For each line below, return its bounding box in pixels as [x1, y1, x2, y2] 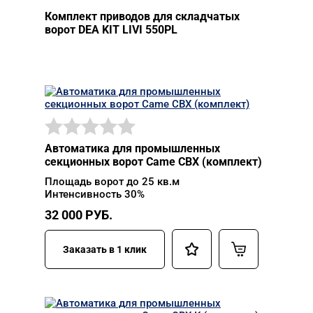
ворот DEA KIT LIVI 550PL [45, 23, 177, 36]
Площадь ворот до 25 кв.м [45, 175, 180, 188]
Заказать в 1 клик [63, 243, 147, 255]
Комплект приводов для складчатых [45, 10, 240, 23]
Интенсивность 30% [45, 188, 145, 201]
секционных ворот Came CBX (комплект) [45, 155, 262, 168]
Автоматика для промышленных [45, 142, 220, 155]
